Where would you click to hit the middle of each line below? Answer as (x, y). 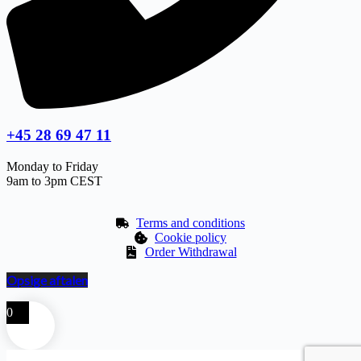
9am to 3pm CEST (54, 181)
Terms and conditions (191, 223)
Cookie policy (191, 237)
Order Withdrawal (191, 252)
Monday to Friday (52, 166)
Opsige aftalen (47, 280)
